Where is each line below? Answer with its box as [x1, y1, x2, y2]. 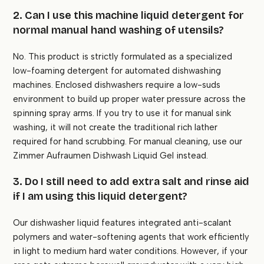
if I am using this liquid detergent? [13, 190, 188, 203]
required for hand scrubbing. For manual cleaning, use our [13, 136, 243, 147]
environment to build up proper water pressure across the [13, 94, 246, 105]
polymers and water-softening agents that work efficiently [13, 232, 250, 243]
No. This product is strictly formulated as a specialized [13, 51, 233, 62]
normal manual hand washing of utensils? [13, 24, 225, 37]
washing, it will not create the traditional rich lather [13, 122, 218, 133]
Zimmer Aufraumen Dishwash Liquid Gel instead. [13, 150, 209, 161]
